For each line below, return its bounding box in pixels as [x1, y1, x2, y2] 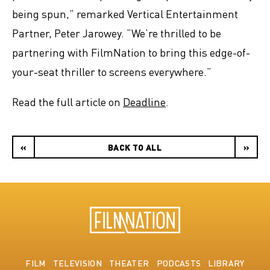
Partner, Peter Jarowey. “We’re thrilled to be [12, 26, 221, 40]
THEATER [109, 257, 149, 268]
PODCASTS [156, 257, 201, 268]
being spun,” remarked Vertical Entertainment [12, 7, 238, 20]
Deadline [123, 95, 166, 108]
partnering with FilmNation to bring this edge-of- [12, 45, 250, 59]
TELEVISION [52, 257, 102, 268]
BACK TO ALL [108, 142, 162, 152]
